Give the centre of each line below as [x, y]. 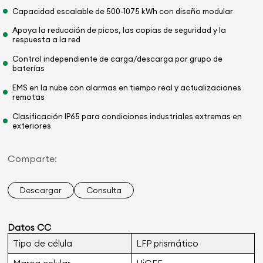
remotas [29, 97]
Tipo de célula [42, 244]
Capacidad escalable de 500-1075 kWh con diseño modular [123, 11]
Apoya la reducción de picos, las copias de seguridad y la [119, 30]
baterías [29, 68]
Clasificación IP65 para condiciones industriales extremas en [127, 116]
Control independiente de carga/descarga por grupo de [118, 59]
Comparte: [33, 159]
